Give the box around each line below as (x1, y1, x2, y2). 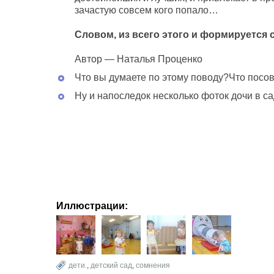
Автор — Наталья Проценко (75, 54, 202, 64)
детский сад (91, 261, 132, 270)
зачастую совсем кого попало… (75, 5, 218, 15)
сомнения (136, 261, 170, 270)
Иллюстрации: (56, 201, 128, 211)
